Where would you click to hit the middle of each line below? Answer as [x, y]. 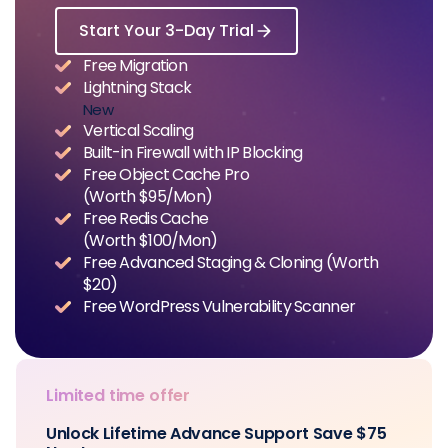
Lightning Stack [137, 87]
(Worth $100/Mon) [150, 240]
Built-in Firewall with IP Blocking [193, 152]
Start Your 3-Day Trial [166, 30]
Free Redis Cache [146, 218]
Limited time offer [118, 395]
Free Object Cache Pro [166, 174]
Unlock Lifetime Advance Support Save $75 [216, 433]
